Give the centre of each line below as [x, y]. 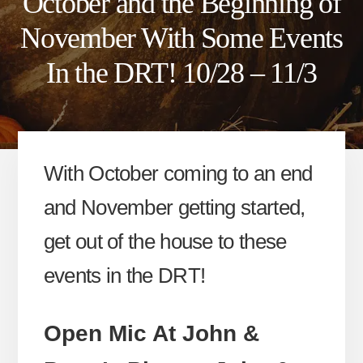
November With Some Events [181, 38]
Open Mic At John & [151, 334]
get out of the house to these [165, 242]
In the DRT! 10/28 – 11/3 [181, 73]
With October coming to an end [178, 174]
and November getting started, [174, 208]
